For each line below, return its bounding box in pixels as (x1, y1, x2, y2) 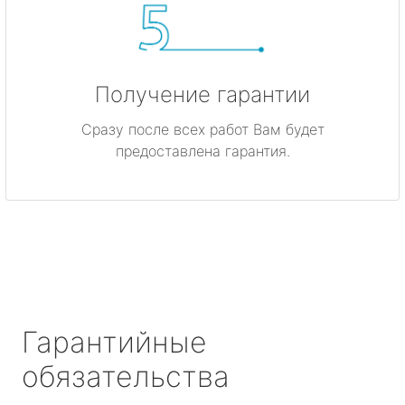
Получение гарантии (95, 80, 310, 108)
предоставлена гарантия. (115, 141, 290, 160)
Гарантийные (22, 324, 207, 360)
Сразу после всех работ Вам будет (80, 119, 325, 138)
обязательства (22, 358, 230, 394)
